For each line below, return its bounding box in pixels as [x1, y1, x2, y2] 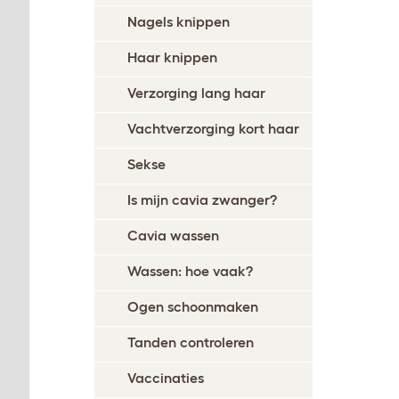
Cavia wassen [127, 226, 219, 243]
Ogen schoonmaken [127, 297, 258, 314]
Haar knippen [127, 48, 217, 65]
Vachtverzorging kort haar [127, 119, 299, 136]
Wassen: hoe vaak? [127, 262, 253, 279]
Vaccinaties [127, 369, 204, 386]
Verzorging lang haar [127, 84, 265, 101]
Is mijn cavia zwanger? [127, 191, 277, 208]
